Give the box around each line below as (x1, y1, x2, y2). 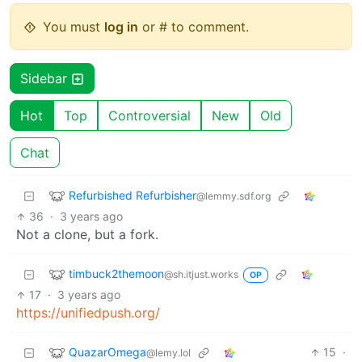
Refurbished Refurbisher (69, 187, 196, 202)
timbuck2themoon (69, 266, 164, 280)
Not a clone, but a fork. (16, 226, 158, 243)
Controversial (108, 107, 191, 124)
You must (43, 19, 104, 36)
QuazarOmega (69, 344, 146, 359)
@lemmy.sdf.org (196, 189, 271, 202)
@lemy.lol (146, 346, 191, 359)
